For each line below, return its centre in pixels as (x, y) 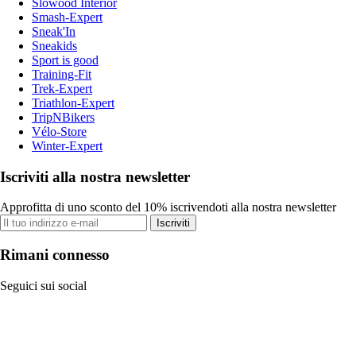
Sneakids (54, 45)
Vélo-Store (59, 131)
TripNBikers (63, 117)
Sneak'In (54, 31)
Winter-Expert (67, 145)
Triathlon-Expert (73, 103)
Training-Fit (62, 74)
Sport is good (65, 60)
